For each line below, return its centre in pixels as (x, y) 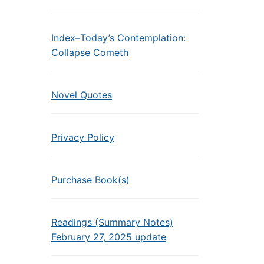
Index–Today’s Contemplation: (118, 38)
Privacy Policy (83, 137)
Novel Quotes (82, 95)
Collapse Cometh (90, 52)
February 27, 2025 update (109, 237)
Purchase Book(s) (90, 180)
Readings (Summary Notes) (112, 222)
